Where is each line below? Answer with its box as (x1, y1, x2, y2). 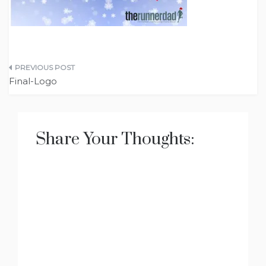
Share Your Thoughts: (36, 129, 195, 150)
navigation (8, 85, 87, 106)
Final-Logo (9, 75, 57, 87)
